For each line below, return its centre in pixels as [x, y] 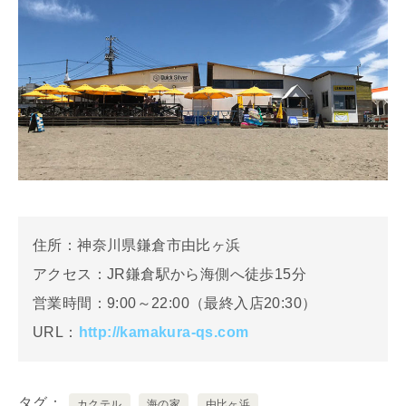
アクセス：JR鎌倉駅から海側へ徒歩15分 [169, 275]
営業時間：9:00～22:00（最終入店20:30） [175, 304]
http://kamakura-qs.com [164, 333]
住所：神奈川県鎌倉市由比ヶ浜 [137, 246]
